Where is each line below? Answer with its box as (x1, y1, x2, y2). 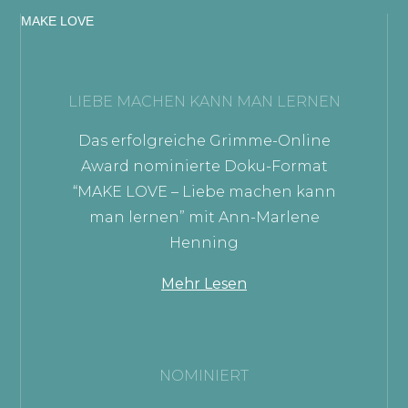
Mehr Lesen (161, 274, 247, 292)
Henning (169, 233, 239, 251)
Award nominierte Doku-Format (80, 157, 328, 175)
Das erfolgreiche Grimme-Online (77, 131, 331, 149)
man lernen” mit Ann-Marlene (88, 208, 320, 226)
